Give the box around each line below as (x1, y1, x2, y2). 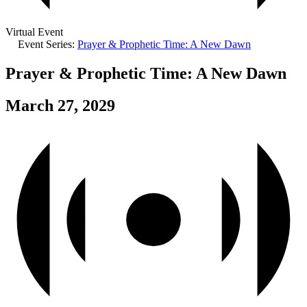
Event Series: (18, 38, 77, 50)
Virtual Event (5, 25, 63, 38)
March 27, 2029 (5, 96, 115, 114)
